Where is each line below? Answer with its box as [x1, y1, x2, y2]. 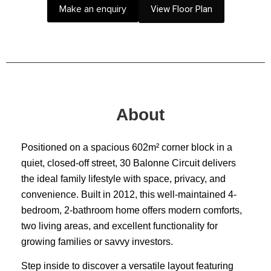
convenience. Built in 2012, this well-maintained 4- [21, 189, 237, 200]
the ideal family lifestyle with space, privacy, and [21, 173, 226, 184]
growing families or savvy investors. [21, 236, 173, 247]
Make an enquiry [59, 3, 126, 16]
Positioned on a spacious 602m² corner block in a [21, 142, 232, 152]
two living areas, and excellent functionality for [21, 220, 218, 231]
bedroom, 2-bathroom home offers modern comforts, [21, 204, 242, 215]
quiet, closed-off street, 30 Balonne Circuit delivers [21, 157, 236, 168]
